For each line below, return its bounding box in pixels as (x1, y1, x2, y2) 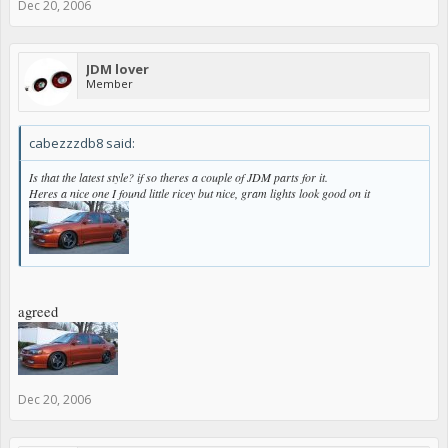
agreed (18, 301, 58, 321)
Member (86, 76, 133, 91)
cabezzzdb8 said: (29, 134, 135, 152)
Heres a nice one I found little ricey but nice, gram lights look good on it (29, 185, 370, 201)
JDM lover (86, 60, 149, 78)
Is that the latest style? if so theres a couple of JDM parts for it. (29, 169, 328, 185)
